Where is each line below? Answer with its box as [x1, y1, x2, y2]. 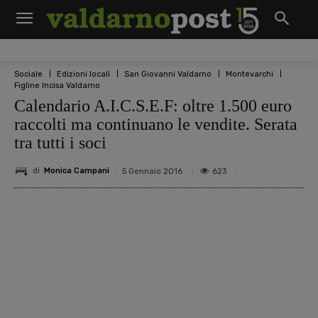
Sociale [14, 69, 43, 79]
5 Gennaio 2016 [122, 166, 182, 176]
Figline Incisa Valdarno [14, 80, 100, 90]
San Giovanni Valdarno [124, 69, 212, 79]
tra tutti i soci [14, 133, 106, 152]
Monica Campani [44, 166, 109, 176]
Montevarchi [226, 69, 273, 79]
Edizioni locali [57, 69, 110, 79]
